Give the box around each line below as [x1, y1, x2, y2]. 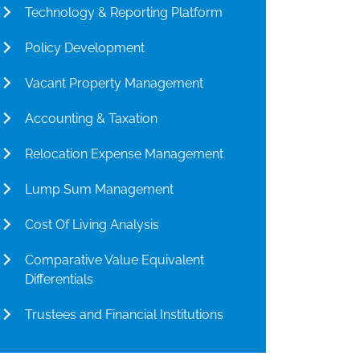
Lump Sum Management [25, 182, 174, 197]
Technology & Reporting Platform [25, 5, 223, 20]
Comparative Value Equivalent [25, 252, 204, 268]
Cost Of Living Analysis [25, 217, 159, 232]
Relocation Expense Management [25, 146, 223, 162]
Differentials [25, 272, 93, 287]
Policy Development [25, 40, 145, 55]
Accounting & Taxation [25, 111, 157, 126]
